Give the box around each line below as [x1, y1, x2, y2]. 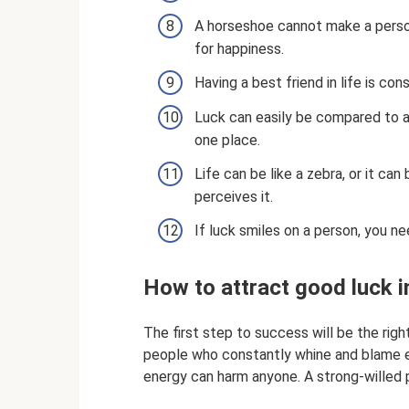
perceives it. [194, 188, 273, 206]
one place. [194, 131, 260, 149]
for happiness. [194, 39, 284, 58]
